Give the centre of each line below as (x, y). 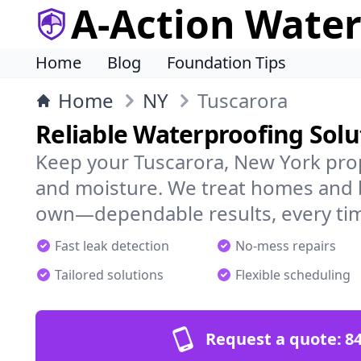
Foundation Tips (226, 62)
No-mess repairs (286, 246)
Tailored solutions (109, 275)
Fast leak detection (112, 246)
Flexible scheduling (293, 275)
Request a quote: (273, 339)
